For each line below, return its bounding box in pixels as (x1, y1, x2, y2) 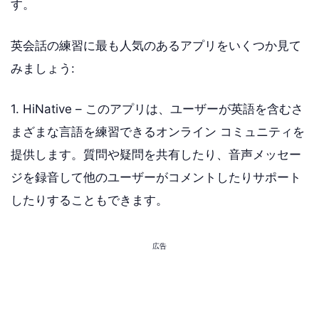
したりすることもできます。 (11, 193, 168, 207)
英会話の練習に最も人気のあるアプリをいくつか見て (11, 38, 301, 53)
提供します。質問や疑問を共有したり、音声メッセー (11, 147, 301, 162)
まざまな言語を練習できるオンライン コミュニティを (11, 125, 305, 139)
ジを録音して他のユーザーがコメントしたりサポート (11, 170, 301, 184)
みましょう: (11, 61, 75, 75)
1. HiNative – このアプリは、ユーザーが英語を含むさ (11, 102, 303, 116)
